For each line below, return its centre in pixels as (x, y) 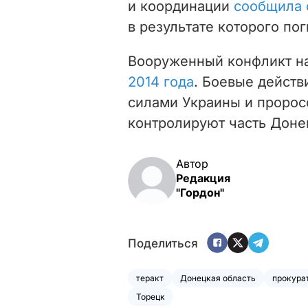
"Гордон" (200, 192)
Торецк (151, 296)
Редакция (203, 178)
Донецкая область (218, 278)
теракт (150, 278)
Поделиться (163, 244)
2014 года (161, 81)
